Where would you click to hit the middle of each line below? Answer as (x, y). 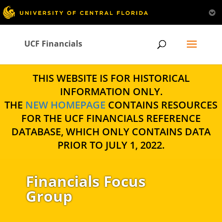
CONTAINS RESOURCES (162, 105)
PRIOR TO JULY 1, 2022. (111, 145)
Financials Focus (85, 181)
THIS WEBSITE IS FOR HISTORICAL (111, 78)
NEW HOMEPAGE (65, 105)
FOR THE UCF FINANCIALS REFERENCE (111, 118)
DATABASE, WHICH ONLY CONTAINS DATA (111, 132)
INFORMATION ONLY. (111, 91)
